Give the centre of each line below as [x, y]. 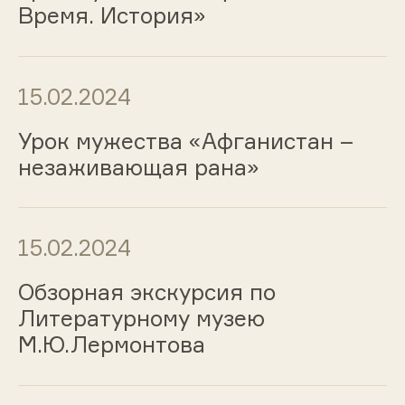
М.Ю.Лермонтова [111, 345]
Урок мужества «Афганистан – [185, 141]
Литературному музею [141, 319]
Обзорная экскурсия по [146, 292]
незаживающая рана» [138, 167]
